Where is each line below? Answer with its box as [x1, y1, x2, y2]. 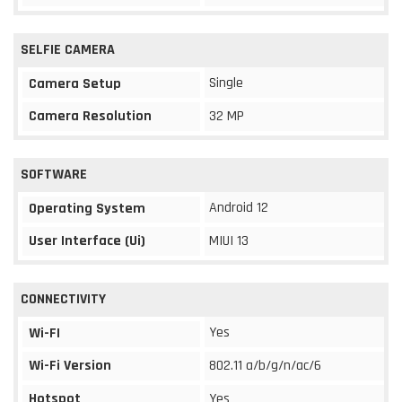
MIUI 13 [209, 231, 249, 250]
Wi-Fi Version [29, 355, 111, 375]
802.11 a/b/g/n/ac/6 [209, 355, 321, 375]
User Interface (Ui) [29, 231, 145, 250]
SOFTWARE [21, 164, 87, 184]
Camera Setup [29, 74, 121, 93]
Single [209, 73, 243, 92]
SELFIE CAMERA [21, 39, 115, 59]
